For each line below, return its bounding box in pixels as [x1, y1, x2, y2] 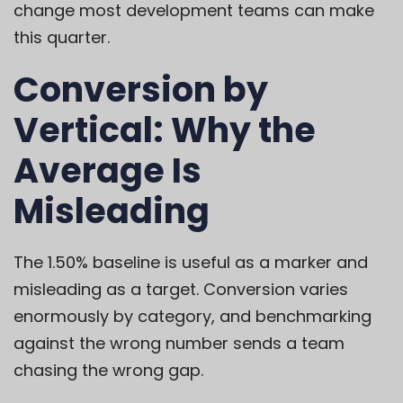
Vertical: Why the [13, 106, 316, 155]
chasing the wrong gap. [13, 359, 203, 382]
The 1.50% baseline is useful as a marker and [13, 251, 368, 274]
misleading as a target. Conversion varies [13, 278, 348, 301]
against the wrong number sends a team [13, 332, 345, 355]
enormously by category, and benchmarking [13, 305, 372, 328]
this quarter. [13, 26, 110, 49]
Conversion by [13, 66, 268, 114]
